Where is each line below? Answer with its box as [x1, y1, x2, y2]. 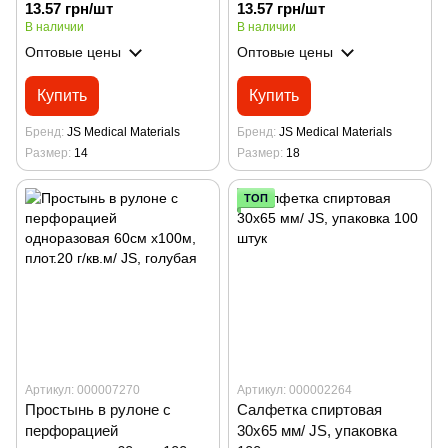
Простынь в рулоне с [25, 400, 171, 418]
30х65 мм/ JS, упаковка [237, 421, 397, 439]
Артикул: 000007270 [25, 382, 140, 397]
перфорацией [25, 421, 118, 439]
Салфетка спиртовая [237, 400, 382, 418]
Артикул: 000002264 [237, 382, 352, 397]
